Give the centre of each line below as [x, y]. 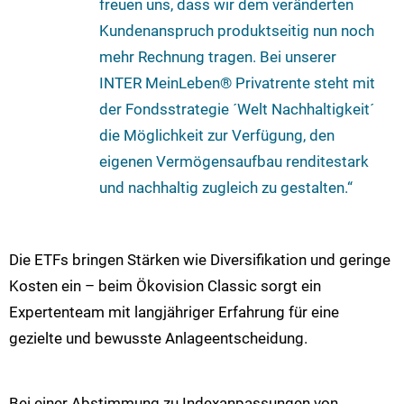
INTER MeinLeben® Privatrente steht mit [237, 83]
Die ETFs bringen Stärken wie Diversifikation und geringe [200, 259]
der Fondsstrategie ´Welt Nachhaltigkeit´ [237, 110]
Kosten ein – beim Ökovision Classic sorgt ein [165, 285]
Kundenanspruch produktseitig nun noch [237, 31]
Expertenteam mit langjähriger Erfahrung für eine [174, 312]
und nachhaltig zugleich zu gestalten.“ [226, 188]
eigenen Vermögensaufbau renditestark [234, 162]
